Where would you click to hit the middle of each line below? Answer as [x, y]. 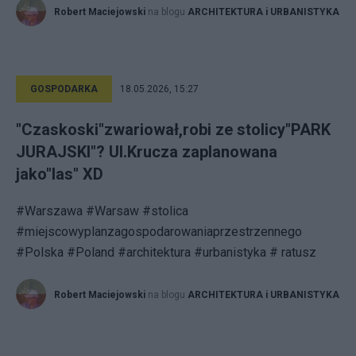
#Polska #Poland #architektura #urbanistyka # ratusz [166, 252]
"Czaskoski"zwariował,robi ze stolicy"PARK [173, 130]
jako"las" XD [60, 174]
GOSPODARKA [64, 89]
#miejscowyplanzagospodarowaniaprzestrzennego [159, 232]
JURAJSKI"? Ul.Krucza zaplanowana [147, 152]
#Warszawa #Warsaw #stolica [102, 211]
